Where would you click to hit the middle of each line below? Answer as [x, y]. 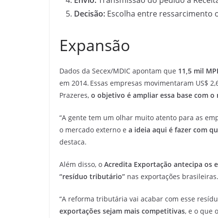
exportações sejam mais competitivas [122, 211]
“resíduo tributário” [92, 176]
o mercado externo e [93, 129]
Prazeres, [75, 95]
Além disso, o [82, 164]
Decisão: [90, 13]
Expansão [95, 45]
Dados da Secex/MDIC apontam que [119, 71]
